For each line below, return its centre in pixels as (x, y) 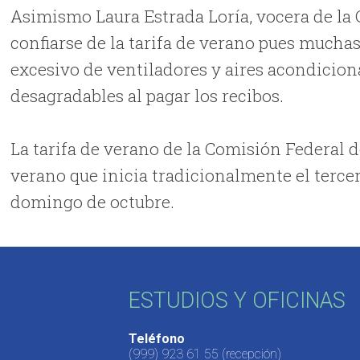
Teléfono (156, 339)
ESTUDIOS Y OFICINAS (237, 300)
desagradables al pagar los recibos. (147, 95)
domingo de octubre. (93, 201)
